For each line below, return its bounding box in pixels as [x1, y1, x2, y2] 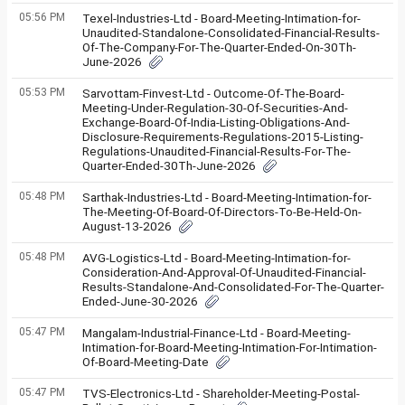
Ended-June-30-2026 [82, 294, 198, 308]
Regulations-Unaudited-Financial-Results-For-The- [82, 144, 351, 158]
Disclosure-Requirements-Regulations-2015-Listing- [82, 129, 363, 144]
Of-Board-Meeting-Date [82, 354, 209, 369]
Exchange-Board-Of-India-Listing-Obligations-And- [82, 115, 350, 129]
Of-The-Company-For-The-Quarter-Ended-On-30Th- [82, 40, 356, 54]
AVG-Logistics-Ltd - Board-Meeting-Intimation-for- [82, 250, 351, 265]
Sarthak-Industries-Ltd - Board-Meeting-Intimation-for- [82, 190, 372, 204]
